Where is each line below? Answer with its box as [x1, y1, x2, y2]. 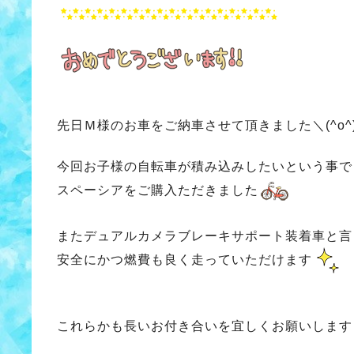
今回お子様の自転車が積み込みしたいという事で [57, 160, 352, 174]
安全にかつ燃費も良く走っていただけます [57, 253, 312, 267]
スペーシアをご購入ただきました [57, 183, 258, 198]
